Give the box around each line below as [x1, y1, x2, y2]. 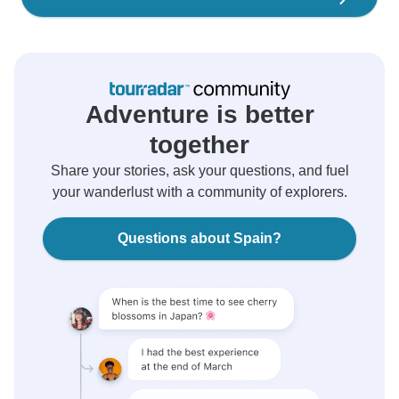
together [150, 131, 249, 159]
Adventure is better [85, 101, 314, 128]
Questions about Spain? [118, 231, 281, 246]
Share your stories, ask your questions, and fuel [50, 163, 349, 178]
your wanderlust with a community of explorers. [52, 184, 347, 199]
